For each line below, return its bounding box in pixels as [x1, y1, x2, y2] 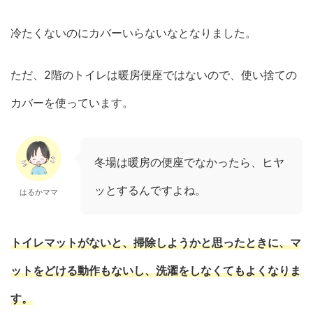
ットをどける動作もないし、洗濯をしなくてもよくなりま [10, 263, 301, 278]
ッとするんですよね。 [94, 183, 206, 198]
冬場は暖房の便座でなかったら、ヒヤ [94, 155, 284, 170]
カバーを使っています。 [10, 96, 133, 110]
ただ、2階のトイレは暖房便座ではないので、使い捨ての [10, 68, 297, 82]
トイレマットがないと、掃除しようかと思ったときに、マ [10, 235, 301, 250]
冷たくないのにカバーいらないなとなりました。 [10, 26, 256, 41]
